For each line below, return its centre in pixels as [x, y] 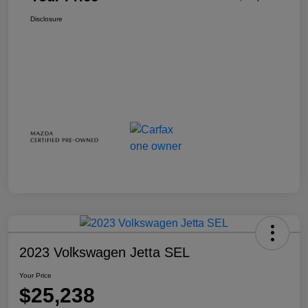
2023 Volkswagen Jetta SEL [104, 252]
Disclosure [46, 19]
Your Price [35, 275]
